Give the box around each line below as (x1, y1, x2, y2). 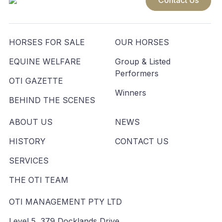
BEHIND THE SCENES (9, 95, 95, 105)
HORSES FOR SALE (9, 37, 85, 47)
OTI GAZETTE (9, 76, 63, 86)
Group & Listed (115, 56, 170, 66)
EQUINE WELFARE (9, 56, 81, 66)
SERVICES (9, 156, 49, 166)
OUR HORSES (115, 37, 169, 47)
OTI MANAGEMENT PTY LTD (9, 197, 122, 207)
